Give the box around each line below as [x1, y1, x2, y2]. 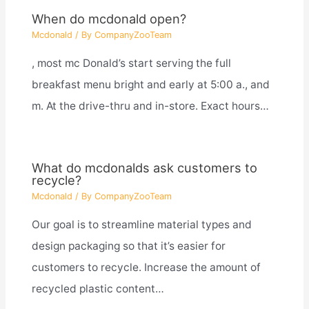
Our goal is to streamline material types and [31, 217, 252, 231]
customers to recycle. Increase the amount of [31, 260, 261, 274]
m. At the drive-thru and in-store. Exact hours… [31, 99, 269, 112]
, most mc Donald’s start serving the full [31, 56, 231, 70]
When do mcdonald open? [31, 10, 186, 26]
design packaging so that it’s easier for [31, 239, 226, 252]
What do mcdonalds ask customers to [31, 160, 257, 176]
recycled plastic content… [31, 281, 164, 295]
